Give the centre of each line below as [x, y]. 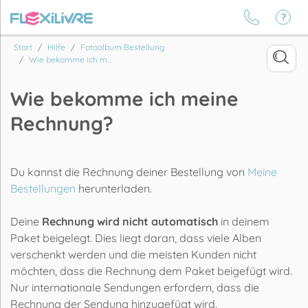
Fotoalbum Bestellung [122, 47]
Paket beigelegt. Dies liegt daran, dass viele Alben [136, 238]
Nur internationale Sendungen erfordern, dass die [135, 287]
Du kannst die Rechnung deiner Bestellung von [129, 172]
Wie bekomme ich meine [124, 99]
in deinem [244, 221]
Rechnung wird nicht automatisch [130, 221]
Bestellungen [43, 188]
